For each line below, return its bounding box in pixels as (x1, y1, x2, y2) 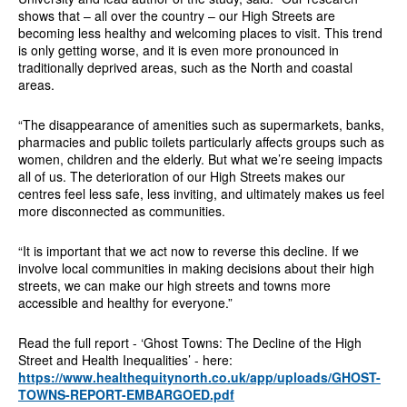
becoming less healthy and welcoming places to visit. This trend (17, 24, 382, 43)
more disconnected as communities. (17, 202, 225, 220)
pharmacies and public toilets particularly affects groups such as (17, 133, 384, 151)
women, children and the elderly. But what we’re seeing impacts (17, 150, 382, 168)
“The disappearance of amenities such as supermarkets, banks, (17, 115, 384, 134)
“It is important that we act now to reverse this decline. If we (17, 241, 359, 260)
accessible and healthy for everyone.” (17, 293, 233, 312)
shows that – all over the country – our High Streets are (17, 6, 335, 25)
